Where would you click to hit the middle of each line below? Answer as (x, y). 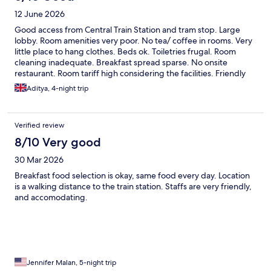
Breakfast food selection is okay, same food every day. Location (132, 176)
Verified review (40, 126)
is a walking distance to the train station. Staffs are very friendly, (133, 187)
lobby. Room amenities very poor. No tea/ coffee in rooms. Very (133, 41)
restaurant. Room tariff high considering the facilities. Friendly (130, 73)
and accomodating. (51, 198)
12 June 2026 (40, 14)
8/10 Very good (58, 142)
